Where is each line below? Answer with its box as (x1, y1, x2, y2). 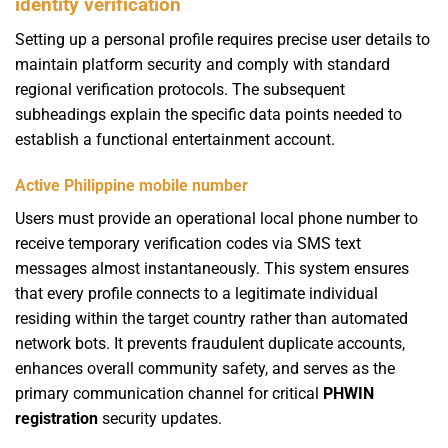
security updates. (98, 408, 222, 428)
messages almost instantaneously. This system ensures (15, 258, 409, 278)
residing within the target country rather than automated (15, 308, 408, 328)
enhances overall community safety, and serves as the (15, 358, 395, 378)
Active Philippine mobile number (15, 175, 248, 195)
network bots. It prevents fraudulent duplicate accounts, (15, 333, 405, 353)
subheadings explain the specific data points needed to (15, 105, 402, 125)
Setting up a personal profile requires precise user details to (15, 30, 430, 50)
